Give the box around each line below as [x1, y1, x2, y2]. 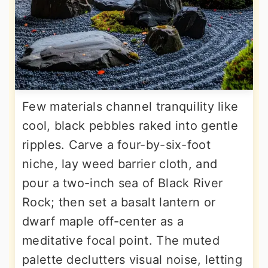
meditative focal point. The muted [22, 233, 220, 248]
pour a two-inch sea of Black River [22, 175, 223, 190]
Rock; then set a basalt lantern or [22, 194, 216, 209]
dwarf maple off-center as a [22, 214, 184, 229]
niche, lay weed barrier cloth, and [22, 156, 218, 171]
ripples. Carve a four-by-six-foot [22, 137, 211, 152]
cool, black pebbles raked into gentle [22, 118, 239, 133]
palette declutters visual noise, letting [22, 252, 242, 267]
